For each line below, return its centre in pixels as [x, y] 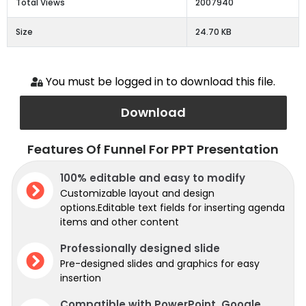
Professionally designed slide [140, 249]
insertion [81, 278]
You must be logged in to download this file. [161, 82]
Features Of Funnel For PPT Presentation [153, 150]
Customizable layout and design [137, 194]
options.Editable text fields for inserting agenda [172, 208]
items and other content [120, 222]
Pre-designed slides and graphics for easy [160, 264]
